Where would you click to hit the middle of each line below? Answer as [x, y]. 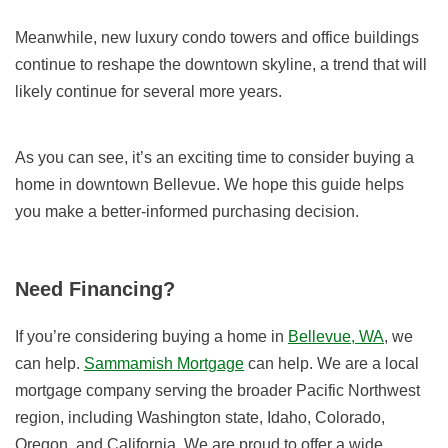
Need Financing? [95, 289]
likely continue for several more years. [148, 92]
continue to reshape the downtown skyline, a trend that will [221, 65]
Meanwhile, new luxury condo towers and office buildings [217, 38]
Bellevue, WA [336, 337]
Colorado [348, 418]
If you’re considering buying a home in [151, 337]
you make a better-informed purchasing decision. [187, 212]
